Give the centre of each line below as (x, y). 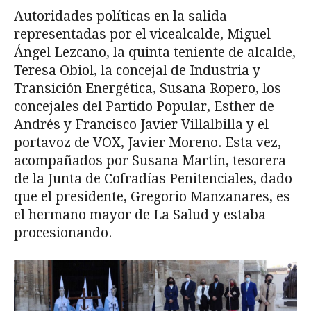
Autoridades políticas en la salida (120, 16)
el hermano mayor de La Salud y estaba (140, 215)
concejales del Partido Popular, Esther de (144, 106)
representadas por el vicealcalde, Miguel (142, 34)
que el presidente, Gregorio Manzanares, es (152, 196)
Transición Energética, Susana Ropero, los (148, 88)
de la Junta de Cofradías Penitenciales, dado (153, 178)
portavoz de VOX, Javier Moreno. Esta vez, (148, 142)
